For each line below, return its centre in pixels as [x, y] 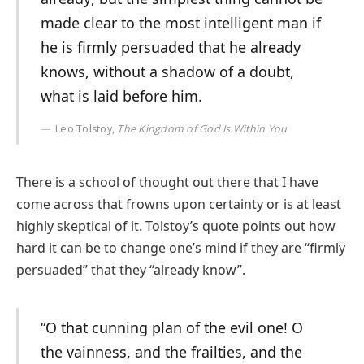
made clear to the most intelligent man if [180, 23]
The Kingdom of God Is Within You [202, 129]
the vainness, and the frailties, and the [171, 352]
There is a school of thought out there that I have [167, 182]
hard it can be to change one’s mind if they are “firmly [181, 248]
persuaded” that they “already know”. [131, 270]
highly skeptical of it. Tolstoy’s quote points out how [176, 226]
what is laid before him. [121, 96]
